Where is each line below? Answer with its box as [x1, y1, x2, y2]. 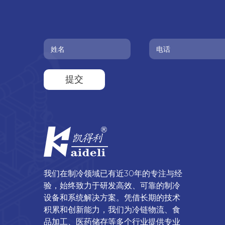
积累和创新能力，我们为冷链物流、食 [44, 205, 180, 214]
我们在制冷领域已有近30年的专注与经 [44, 169, 182, 178]
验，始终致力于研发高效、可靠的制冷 [44, 181, 180, 190]
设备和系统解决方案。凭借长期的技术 [44, 193, 180, 202]
